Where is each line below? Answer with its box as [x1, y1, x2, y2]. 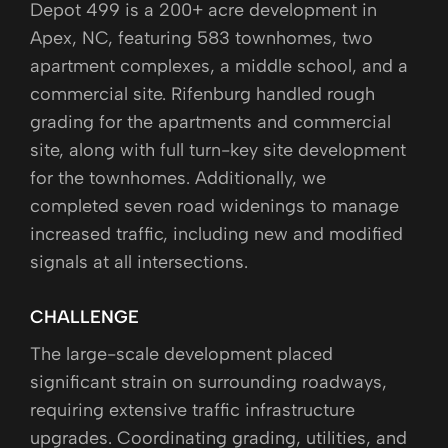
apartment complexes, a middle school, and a [30, 54, 408, 77]
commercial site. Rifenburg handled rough [30, 82, 375, 105]
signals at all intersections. [30, 250, 248, 273]
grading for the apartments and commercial [30, 110, 391, 133]
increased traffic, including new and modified [30, 222, 403, 245]
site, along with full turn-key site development [30, 138, 406, 161]
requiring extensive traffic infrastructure [30, 398, 355, 421]
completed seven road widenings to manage [30, 194, 399, 217]
